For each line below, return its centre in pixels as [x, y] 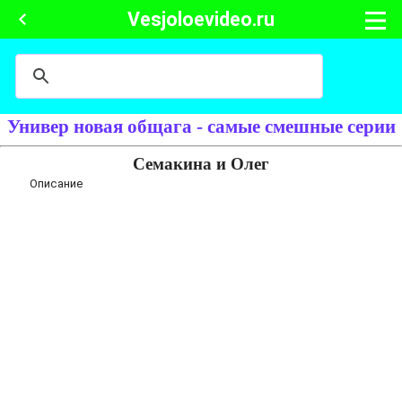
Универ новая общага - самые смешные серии [201, 127]
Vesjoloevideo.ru [201, 19]
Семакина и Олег [201, 164]
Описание [57, 184]
